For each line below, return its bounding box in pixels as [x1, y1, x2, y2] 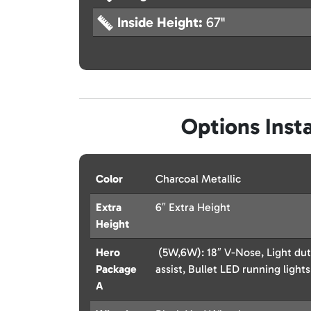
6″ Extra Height [155, 201, 230, 215]
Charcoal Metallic [155, 172, 241, 186]
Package [96, 262, 137, 276]
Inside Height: [117, 14, 206, 31]
